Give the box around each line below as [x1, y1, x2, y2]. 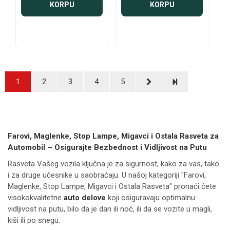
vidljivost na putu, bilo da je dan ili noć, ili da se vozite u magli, [8, 204, 212, 214]
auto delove [64, 193, 106, 203]
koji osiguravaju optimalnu [106, 193, 195, 203]
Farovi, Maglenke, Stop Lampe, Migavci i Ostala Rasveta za [8, 131, 219, 141]
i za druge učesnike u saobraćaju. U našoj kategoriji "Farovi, [8, 170, 206, 180]
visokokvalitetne [8, 193, 64, 203]
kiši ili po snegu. [8, 216, 60, 225]
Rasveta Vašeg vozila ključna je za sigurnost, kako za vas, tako [8, 159, 219, 169]
